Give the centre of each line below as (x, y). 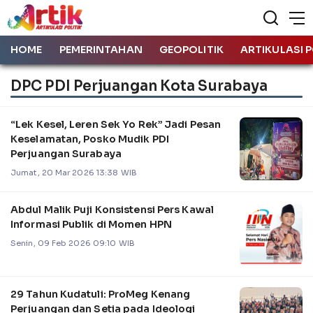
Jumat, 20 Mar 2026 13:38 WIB (74, 172)
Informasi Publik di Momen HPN (91, 224)
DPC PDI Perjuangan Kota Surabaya (139, 86)
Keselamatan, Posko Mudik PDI (90, 139)
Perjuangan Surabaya (66, 153)
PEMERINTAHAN (101, 50)
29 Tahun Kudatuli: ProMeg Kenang (101, 294)
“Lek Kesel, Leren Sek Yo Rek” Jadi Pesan (116, 124)
